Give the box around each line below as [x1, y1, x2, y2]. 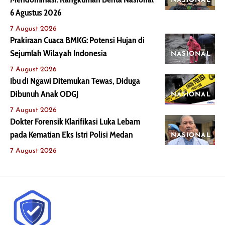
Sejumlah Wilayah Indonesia [10, 48, 107, 59]
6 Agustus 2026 [10, 7, 61, 18]
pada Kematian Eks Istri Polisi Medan [10, 129, 133, 140]
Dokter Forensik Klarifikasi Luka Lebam [10, 116, 140, 127]
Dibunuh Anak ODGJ [10, 88, 78, 99]
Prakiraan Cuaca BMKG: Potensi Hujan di [10, 35, 145, 46]
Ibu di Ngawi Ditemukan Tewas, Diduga [10, 75, 140, 86]
